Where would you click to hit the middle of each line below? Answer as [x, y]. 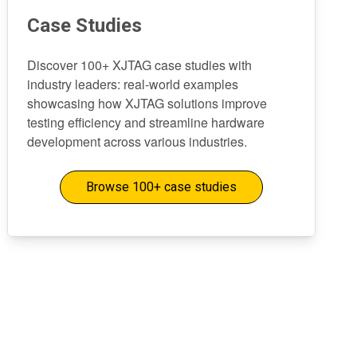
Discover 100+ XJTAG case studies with [140, 65]
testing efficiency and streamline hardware [146, 122]
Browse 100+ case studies [162, 187]
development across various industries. [137, 141]
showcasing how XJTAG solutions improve [147, 103]
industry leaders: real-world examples [133, 84]
